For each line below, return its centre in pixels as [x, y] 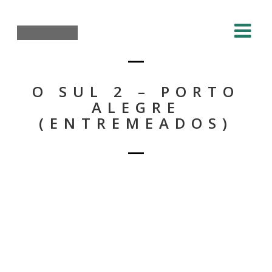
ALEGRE [136, 107]
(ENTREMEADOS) [136, 123]
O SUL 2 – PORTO [136, 91]
